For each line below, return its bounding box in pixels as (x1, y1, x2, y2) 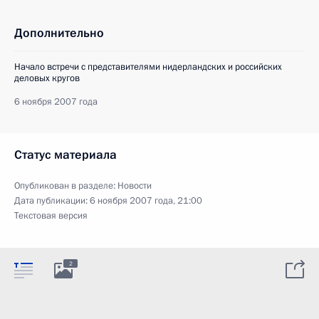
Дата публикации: (14, 194, 90, 207)
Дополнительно (14, 24, 104, 41)
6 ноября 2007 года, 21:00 (90, 194, 202, 207)
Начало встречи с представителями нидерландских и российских (14, 60, 282, 73)
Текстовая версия (14, 209, 88, 222)
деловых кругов (14, 71, 80, 85)
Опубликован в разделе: (14, 179, 117, 192)
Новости (117, 179, 152, 192)
